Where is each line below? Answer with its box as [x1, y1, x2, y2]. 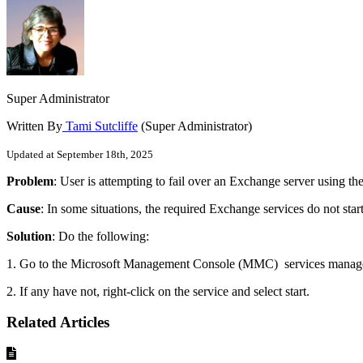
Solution [6, 228, 52, 243]
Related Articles [6, 314, 109, 331]
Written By [6, 118, 62, 133]
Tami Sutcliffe [62, 118, 138, 133]
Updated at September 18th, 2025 [6, 147, 153, 160]
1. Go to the [6, 256, 70, 271]
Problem [6, 173, 53, 188]
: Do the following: [52, 228, 149, 243]
